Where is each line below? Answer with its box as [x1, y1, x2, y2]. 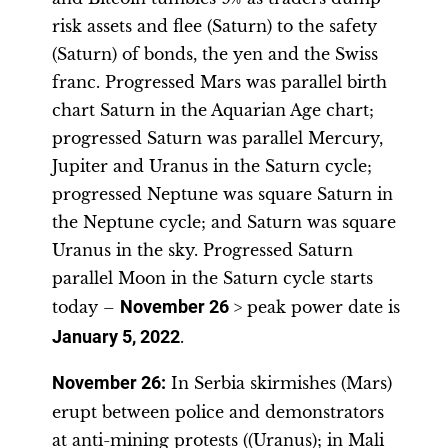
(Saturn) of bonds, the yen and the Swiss [52, 44, 378, 64]
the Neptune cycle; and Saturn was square [52, 212, 396, 232]
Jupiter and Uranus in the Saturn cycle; [52, 156, 372, 176]
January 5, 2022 [52, 327, 180, 347]
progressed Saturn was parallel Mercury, [52, 128, 383, 148]
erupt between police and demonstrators [52, 402, 384, 422]
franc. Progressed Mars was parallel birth [52, 72, 387, 92]
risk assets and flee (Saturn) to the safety [52, 16, 377, 36]
